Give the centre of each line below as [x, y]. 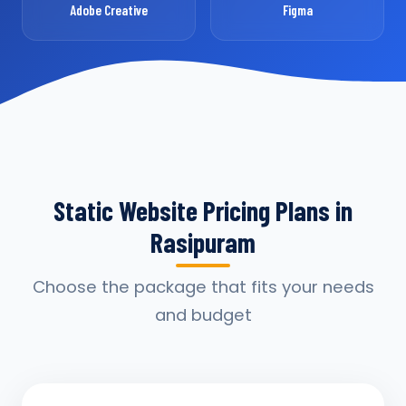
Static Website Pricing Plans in [203, 210]
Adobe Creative [109, 10]
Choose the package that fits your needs [203, 287]
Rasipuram [203, 242]
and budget [203, 315]
